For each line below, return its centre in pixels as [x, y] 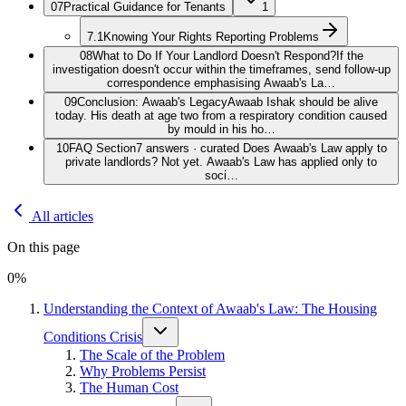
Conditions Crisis [93, 337]
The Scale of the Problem [152, 355]
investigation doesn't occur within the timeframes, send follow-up [221, 69]
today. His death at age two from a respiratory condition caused [221, 116]
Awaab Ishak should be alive [303, 102]
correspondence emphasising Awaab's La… [221, 83]
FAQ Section [102, 148]
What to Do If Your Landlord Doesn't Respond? [214, 56]
